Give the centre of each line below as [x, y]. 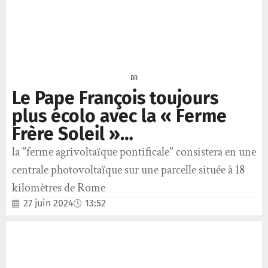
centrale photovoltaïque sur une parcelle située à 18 [128, 170]
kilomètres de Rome [59, 188]
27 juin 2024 [48, 203]
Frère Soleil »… [73, 134]
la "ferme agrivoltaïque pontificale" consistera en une [134, 152]
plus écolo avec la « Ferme [119, 116]
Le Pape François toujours [115, 98]
